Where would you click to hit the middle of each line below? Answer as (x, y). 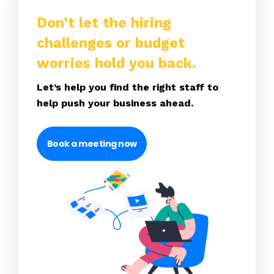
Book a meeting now (92, 144)
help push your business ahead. (115, 103)
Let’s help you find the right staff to (128, 87)
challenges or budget (111, 43)
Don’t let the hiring (104, 23)
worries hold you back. (117, 63)
